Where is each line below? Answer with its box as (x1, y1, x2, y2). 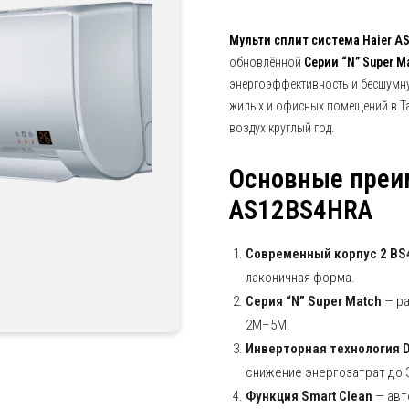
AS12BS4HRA (229, 194, 372, 225)
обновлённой (229, 55, 304, 69)
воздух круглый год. (229, 121, 334, 135)
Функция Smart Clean (246, 388, 372, 404)
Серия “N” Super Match (246, 293, 382, 309)
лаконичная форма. (246, 269, 355, 286)
